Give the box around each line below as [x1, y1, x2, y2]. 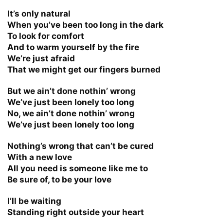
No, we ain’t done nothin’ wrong [7, 108, 135, 118]
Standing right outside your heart [7, 207, 144, 217]
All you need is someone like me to [7, 163, 148, 173]
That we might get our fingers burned [7, 64, 161, 74]
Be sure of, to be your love [7, 174, 111, 184]
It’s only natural [7, 8, 71, 18]
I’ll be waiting [7, 196, 61, 206]
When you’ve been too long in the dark [7, 19, 163, 30]
